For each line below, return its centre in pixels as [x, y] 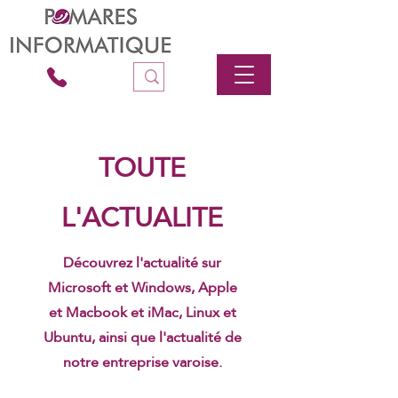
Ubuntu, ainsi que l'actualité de [142, 337]
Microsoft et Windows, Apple [142, 287]
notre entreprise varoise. [142, 362]
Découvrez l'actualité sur [142, 263]
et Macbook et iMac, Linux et [142, 312]
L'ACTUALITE [142, 217]
